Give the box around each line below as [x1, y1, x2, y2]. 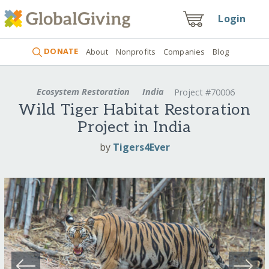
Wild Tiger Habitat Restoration [19, 101, 250, 120]
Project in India [77, 118, 192, 138]
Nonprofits [115, 46, 156, 57]
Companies [163, 46, 205, 57]
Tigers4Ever [112, 140, 170, 154]
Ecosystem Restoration [34, 85, 133, 97]
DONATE [42, 46, 79, 57]
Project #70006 [174, 86, 235, 98]
